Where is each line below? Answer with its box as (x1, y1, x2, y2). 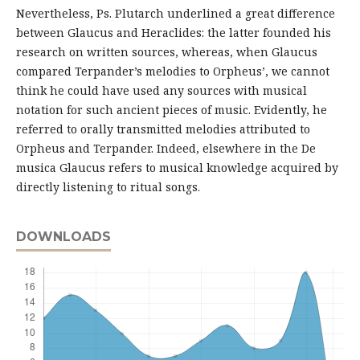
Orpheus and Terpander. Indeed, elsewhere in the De (15, 141, 316, 157)
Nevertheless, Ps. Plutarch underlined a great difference (15, 6, 335, 22)
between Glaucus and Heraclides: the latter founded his (15, 25, 331, 41)
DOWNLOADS (15, 229, 111, 245)
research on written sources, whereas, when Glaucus (15, 44, 317, 60)
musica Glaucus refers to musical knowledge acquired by (15, 160, 338, 176)
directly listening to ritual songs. (15, 179, 200, 195)
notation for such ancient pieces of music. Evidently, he (15, 102, 327, 118)
